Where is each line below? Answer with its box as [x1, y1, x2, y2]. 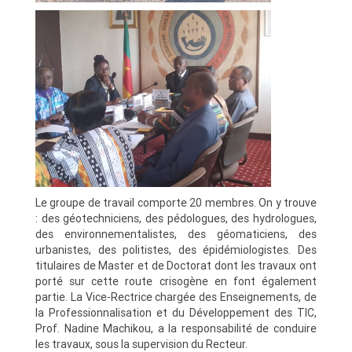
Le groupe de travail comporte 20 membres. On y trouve [35, 196, 317, 211]
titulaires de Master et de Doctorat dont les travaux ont [35, 258, 317, 273]
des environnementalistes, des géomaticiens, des [35, 227, 317, 242]
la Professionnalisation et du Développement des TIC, [35, 306, 317, 321]
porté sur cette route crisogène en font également [35, 274, 317, 289]
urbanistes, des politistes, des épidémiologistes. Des [35, 243, 317, 258]
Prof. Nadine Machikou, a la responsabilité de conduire [35, 321, 317, 336]
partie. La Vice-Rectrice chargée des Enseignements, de [35, 290, 317, 305]
